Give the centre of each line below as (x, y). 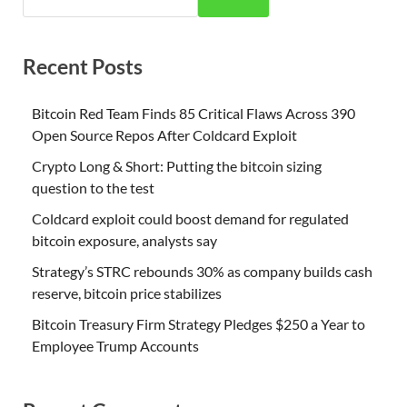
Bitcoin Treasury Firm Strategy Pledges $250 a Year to (199, 324)
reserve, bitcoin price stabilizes (127, 293)
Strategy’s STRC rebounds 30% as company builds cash (202, 272)
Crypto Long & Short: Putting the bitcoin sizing (177, 166)
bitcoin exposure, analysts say (124, 241)
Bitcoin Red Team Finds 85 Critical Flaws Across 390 (194, 114)
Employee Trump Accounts (115, 346)
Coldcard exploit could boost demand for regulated (190, 219)
